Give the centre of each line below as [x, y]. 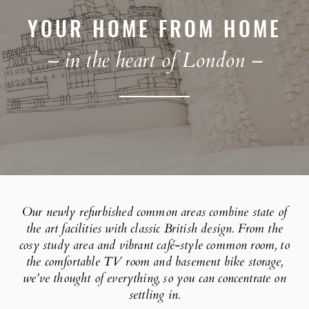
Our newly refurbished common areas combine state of [154, 212]
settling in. [154, 295]
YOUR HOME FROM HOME [154, 28]
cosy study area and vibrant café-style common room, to [154, 245]
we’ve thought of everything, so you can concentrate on [154, 278]
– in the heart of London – [154, 60]
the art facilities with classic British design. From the [154, 228]
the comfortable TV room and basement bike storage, [154, 261]
